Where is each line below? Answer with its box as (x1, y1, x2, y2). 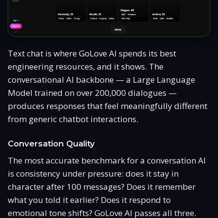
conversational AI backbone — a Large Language (8, 73, 195, 85)
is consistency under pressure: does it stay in (8, 167, 179, 179)
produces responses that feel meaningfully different (8, 100, 207, 111)
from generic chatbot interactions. (8, 113, 138, 125)
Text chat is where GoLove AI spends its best (8, 47, 176, 59)
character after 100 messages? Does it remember (8, 181, 196, 192)
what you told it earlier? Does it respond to (8, 194, 171, 205)
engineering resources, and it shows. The (8, 60, 163, 72)
